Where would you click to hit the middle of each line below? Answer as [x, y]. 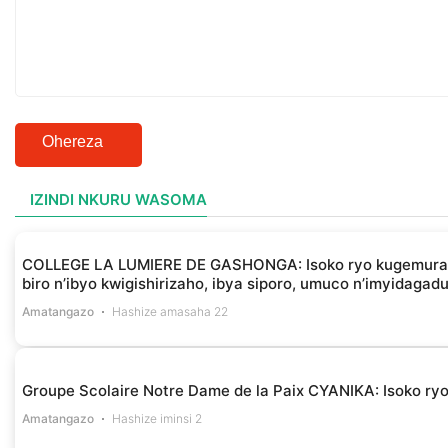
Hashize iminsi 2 [157, 418]
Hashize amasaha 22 [170, 312]
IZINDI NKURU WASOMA [118, 199]
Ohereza [72, 141]
